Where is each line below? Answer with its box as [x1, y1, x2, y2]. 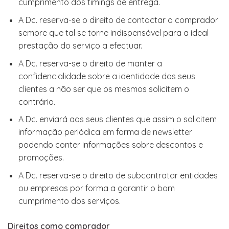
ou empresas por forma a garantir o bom [18, 182, 175, 193]
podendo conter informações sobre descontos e [18, 140, 203, 150]
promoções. [18, 152, 64, 163]
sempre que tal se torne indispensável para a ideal [18, 28, 209, 38]
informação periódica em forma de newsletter [18, 127, 192, 138]
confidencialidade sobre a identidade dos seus [18, 71, 195, 81]
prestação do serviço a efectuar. [18, 40, 142, 51]
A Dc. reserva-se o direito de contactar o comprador [18, 15, 218, 26]
